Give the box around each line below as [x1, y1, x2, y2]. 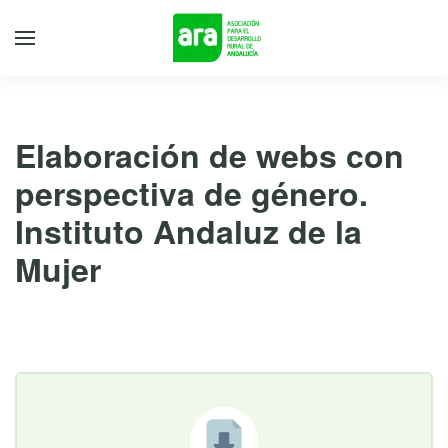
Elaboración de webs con [15, 132, 404, 178]
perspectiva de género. [15, 170, 368, 216]
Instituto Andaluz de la [15, 208, 362, 254]
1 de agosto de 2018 [15, 309, 157, 330]
